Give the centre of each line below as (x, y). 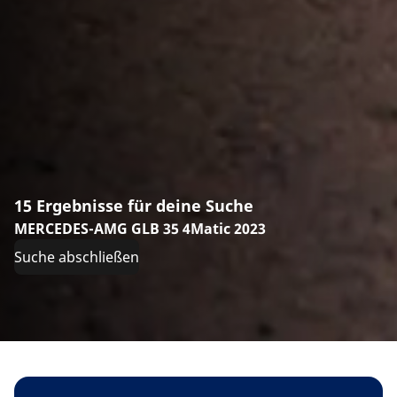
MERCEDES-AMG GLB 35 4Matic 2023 (140, 229)
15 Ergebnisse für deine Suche (134, 206)
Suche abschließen (77, 257)
